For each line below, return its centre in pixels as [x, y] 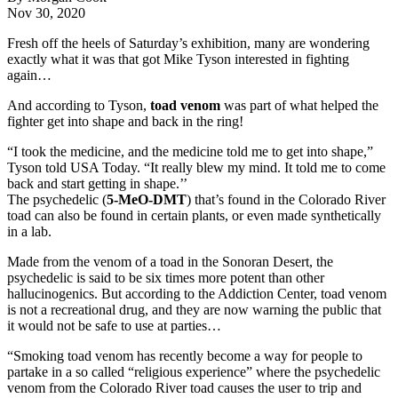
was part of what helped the [299, 106]
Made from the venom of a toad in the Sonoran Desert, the [170, 262]
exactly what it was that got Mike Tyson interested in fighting [178, 60]
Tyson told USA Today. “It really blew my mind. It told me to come [196, 168]
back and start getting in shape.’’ [97, 184]
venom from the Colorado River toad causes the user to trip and [184, 388]
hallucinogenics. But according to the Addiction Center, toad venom [197, 294]
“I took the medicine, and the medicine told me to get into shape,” [190, 152]
